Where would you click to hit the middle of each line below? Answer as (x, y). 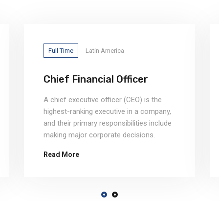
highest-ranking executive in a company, (107, 111)
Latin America (105, 51)
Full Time (61, 51)
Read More (61, 154)
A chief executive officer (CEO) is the (103, 100)
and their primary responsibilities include (108, 123)
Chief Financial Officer (96, 79)
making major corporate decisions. (99, 135)
